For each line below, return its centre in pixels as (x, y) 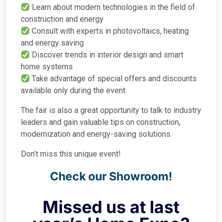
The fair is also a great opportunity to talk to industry (111, 110)
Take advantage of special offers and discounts (113, 78)
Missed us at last (111, 207)
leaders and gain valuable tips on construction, (101, 122)
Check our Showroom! (111, 176)
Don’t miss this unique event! (71, 154)
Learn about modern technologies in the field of (113, 7)
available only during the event (73, 90)
